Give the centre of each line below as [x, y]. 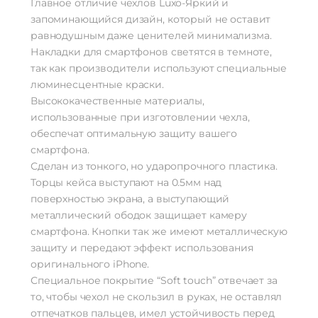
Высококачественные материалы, [117, 100]
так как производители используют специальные [159, 68]
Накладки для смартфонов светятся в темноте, [151, 51]
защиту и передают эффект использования [142, 247]
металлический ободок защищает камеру [139, 215]
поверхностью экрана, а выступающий [130, 198]
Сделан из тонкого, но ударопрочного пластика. [154, 166]
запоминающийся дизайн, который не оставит [151, 19]
